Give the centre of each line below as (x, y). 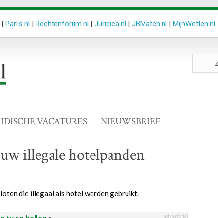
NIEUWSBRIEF (130, 121)
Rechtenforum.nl (62, 24)
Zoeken (203, 58)
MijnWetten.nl (194, 24)
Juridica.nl (110, 24)
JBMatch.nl (149, 24)
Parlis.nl (18, 24)
